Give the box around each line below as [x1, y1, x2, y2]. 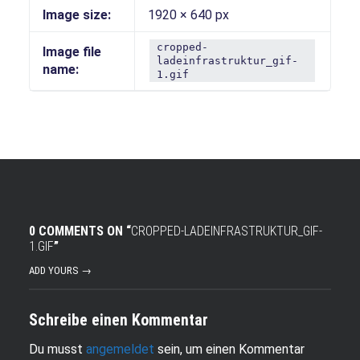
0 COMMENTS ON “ [28, 223, 131, 239]
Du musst [28, 342, 86, 358]
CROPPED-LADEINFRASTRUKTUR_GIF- [130, 223, 322, 239]
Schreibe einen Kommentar [28, 310, 208, 329]
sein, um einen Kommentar [153, 342, 305, 358]
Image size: [42, 7, 111, 23]
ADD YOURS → [28, 264, 92, 277]
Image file [42, 44, 101, 60]
